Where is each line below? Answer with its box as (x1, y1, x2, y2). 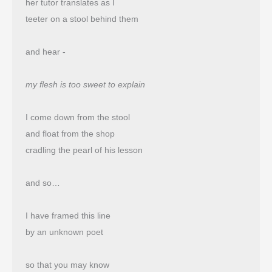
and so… (25, 178, 60, 188)
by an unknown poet (25, 227, 103, 237)
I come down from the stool (25, 112, 130, 122)
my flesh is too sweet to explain (25, 80, 145, 89)
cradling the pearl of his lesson (25, 145, 143, 155)
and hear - (25, 47, 66, 56)
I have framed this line (25, 211, 110, 220)
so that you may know (25, 260, 109, 270)
